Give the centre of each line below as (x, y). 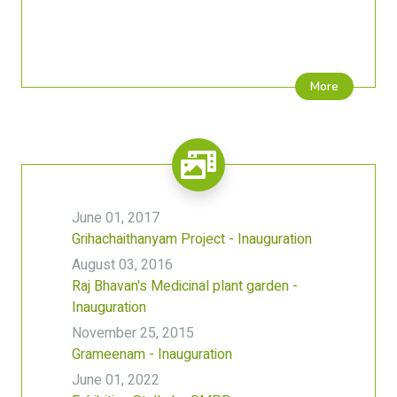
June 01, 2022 (116, 380)
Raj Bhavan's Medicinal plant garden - (185, 286)
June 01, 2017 (116, 218)
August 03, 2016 (122, 265)
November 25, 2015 (133, 333)
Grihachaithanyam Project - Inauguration (192, 239)
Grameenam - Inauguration (152, 354)
